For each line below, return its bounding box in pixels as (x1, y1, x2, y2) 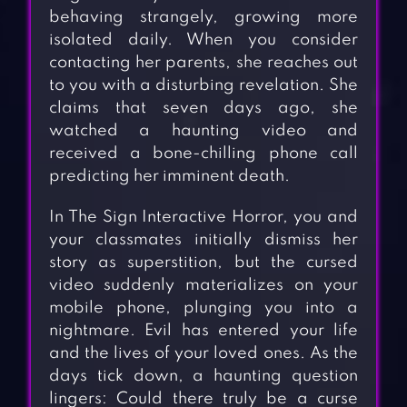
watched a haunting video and (48, 123, 359, 140)
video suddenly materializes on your (48, 277, 359, 294)
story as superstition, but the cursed (48, 254, 359, 272)
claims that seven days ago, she (48, 100, 359, 117)
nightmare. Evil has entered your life (48, 323, 359, 340)
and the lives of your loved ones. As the (48, 345, 359, 362)
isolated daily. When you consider (48, 32, 359, 49)
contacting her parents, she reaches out (48, 55, 359, 72)
